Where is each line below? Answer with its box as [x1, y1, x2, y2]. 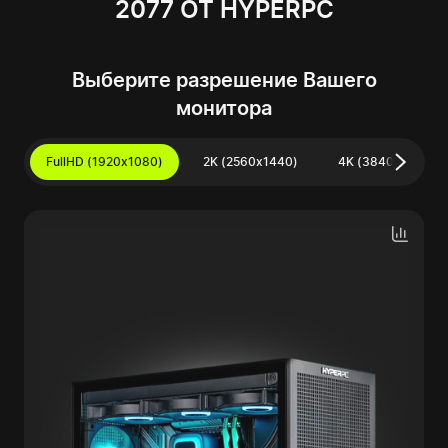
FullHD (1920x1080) [46, 154, 163, 169]
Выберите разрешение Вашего [71, 68, 377, 92]
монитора [176, 96, 272, 120]
